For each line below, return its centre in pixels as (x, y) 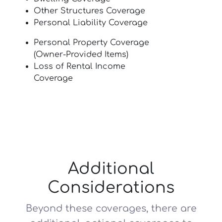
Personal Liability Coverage (91, 23)
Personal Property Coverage (91, 43)
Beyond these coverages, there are (111, 208)
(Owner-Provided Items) (81, 55)
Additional (111, 169)
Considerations (111, 188)
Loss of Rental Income (80, 66)
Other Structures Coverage (89, 11)
